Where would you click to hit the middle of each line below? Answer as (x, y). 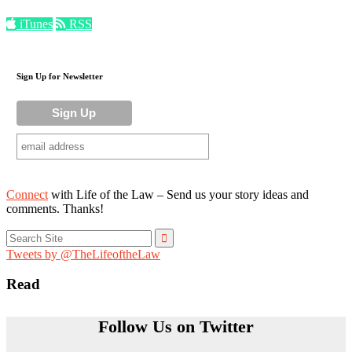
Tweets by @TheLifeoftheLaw (83, 254)
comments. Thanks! (55, 208)
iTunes (35, 24)
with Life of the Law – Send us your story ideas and (178, 194)
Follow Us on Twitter (176, 327)
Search (22, 234)
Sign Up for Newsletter (59, 76)
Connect (27, 194)
